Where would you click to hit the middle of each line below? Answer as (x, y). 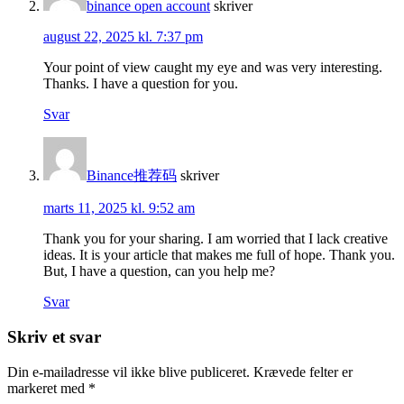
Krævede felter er (303, 372)
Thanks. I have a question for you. (141, 84)
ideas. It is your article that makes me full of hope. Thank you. (219, 255)
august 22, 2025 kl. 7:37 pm (123, 37)
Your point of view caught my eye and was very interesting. (213, 68)
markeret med (48, 388)
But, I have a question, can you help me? (159, 271)
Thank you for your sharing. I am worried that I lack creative (216, 239)
